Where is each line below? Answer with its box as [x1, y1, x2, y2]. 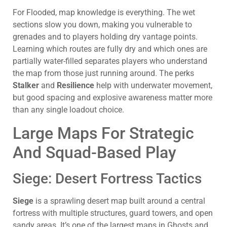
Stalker [13, 81, 39, 91]
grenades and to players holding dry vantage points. [13, 32, 198, 42]
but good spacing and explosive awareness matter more [13, 93, 212, 103]
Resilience [57, 81, 94, 91]
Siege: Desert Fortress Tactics [13, 170, 202, 187]
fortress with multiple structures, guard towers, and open [13, 208, 213, 218]
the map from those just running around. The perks [13, 68, 194, 79]
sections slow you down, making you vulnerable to [13, 20, 192, 30]
